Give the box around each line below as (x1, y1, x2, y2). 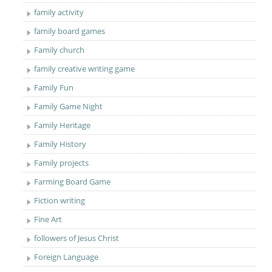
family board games (34, 25, 106, 36)
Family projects (34, 157, 89, 168)
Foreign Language (34, 251, 99, 262)
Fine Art (34, 214, 63, 225)
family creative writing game (34, 63, 135, 74)
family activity (34, 7, 84, 18)
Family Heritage (34, 120, 91, 131)
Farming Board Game (34, 176, 111, 187)
